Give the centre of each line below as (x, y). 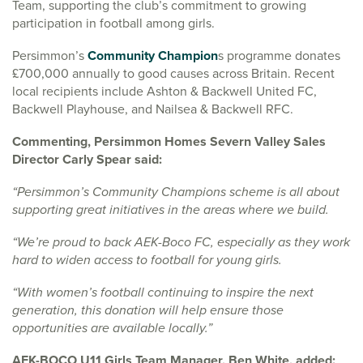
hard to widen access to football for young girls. (147, 259)
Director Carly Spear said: (87, 159)
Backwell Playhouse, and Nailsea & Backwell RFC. (153, 109)
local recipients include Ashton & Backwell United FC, (164, 91)
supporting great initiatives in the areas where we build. (171, 209)
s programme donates (279, 55)
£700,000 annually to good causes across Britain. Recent (173, 73)
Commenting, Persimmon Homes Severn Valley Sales (169, 141)
